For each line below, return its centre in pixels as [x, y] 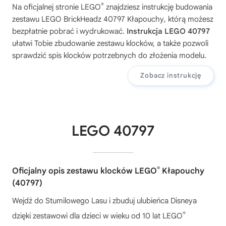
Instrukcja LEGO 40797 [168, 31]
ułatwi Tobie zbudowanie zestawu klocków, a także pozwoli [110, 43]
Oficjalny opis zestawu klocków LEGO [84, 171]
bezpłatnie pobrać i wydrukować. [69, 31]
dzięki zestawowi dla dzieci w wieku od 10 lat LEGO [97, 216]
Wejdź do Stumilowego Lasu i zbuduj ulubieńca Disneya [104, 201]
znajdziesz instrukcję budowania [158, 7]
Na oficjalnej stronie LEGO [56, 7]
